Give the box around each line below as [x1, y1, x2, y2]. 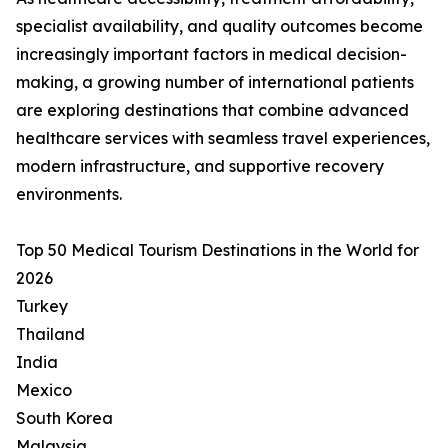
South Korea [16, 408, 113, 429]
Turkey [16, 296, 68, 317]
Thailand [16, 324, 85, 345]
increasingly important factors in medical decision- [16, 44, 407, 65]
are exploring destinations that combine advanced [16, 100, 409, 121]
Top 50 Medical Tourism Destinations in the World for [16, 240, 419, 261]
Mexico [16, 380, 72, 401]
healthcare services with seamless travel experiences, [16, 128, 430, 149]
